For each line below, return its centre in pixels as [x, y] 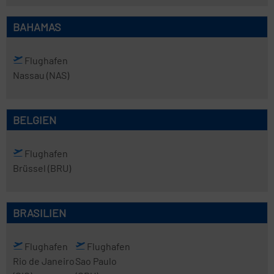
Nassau [30, 75]
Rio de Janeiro [44, 261]
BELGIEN [35, 120]
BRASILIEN [39, 213]
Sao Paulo [96, 261]
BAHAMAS [37, 27]
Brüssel [30, 168]
